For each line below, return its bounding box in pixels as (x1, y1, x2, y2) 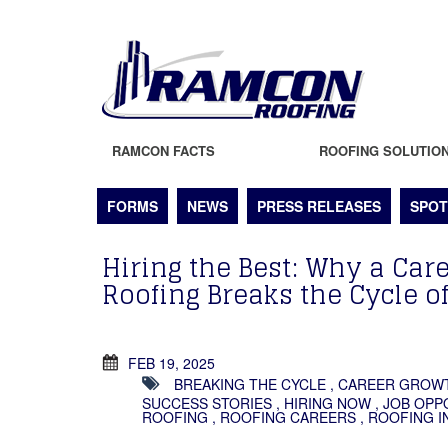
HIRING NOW (284, 393, 371, 413)
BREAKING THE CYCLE (174, 373, 326, 394)
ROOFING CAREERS (220, 407, 356, 427)
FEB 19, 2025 (128, 352, 215, 373)
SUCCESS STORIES (142, 393, 272, 413)
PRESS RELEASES (257, 196, 381, 216)
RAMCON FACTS (112, 141, 215, 160)
